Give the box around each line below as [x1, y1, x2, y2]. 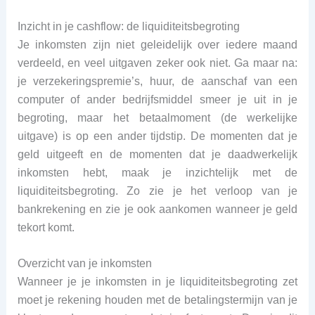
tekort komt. [17, 221, 75, 233]
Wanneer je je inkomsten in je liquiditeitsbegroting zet [17, 276, 298, 288]
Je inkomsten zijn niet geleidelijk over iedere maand [17, 38, 298, 51]
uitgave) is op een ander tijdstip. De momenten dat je [17, 129, 298, 142]
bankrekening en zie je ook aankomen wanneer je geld [17, 202, 298, 215]
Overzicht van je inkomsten [17, 257, 152, 270]
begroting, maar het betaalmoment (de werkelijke [17, 111, 298, 124]
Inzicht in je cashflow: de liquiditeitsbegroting [17, 20, 240, 32]
